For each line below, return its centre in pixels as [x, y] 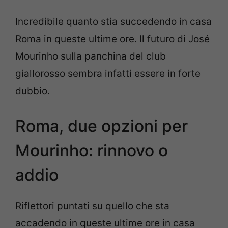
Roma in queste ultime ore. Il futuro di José [112, 39]
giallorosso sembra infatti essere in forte [108, 73]
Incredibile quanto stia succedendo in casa [113, 21]
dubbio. [33, 91]
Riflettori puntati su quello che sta [92, 206]
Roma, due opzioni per [102, 126]
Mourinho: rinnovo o [92, 150]
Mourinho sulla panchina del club [91, 56]
